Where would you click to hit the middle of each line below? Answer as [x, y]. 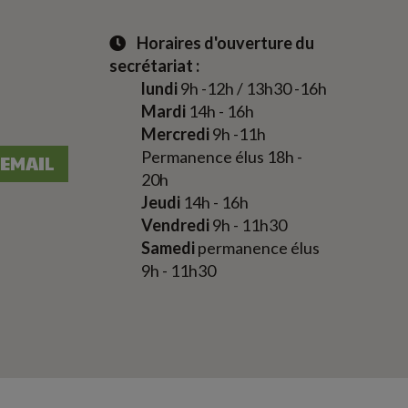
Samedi [168, 248]
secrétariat [151, 66]
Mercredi [175, 134]
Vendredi [175, 225]
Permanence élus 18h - [222, 157]
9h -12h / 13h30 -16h [252, 88]
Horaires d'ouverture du [220, 43]
